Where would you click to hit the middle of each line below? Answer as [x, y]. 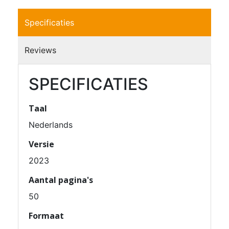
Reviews [40, 50]
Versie [41, 144]
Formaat [46, 215]
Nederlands [51, 124]
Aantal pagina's [61, 180]
